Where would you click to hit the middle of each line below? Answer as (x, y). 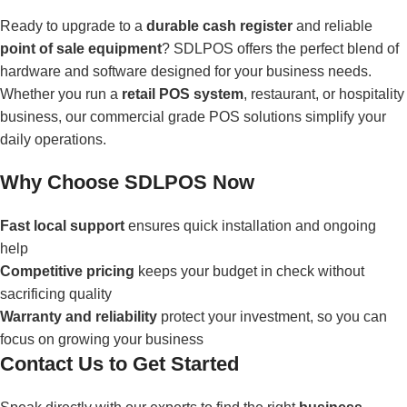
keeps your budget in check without (249, 271)
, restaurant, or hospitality (324, 94)
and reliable (333, 25)
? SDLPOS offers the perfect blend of (280, 48)
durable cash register (219, 25)
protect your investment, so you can (272, 316)
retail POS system (183, 94)
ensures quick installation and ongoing (250, 225)
